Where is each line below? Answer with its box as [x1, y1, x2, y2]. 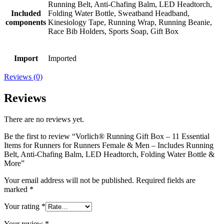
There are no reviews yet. [4, 114, 84, 123]
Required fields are [136, 175, 195, 184]
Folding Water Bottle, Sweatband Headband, [48, 8, 189, 17]
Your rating [4, 201, 41, 210]
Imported [48, 53, 76, 62]
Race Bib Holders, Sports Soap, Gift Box [48, 26, 178, 35]
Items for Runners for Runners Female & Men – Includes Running [4, 140, 213, 149]
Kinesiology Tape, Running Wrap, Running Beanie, [48, 17, 212, 26]
